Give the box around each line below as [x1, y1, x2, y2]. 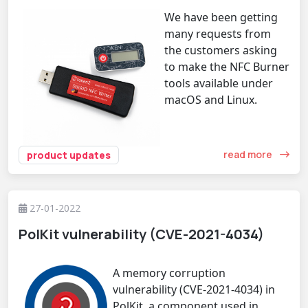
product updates [27, 148, 111, 162]
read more [223, 148, 274, 162]
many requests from [164, 25, 271, 41]
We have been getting [164, 9, 278, 25]
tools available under [164, 75, 273, 91]
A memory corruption [113, 265, 225, 280]
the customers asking [164, 42, 277, 58]
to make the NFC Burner [164, 58, 289, 74]
